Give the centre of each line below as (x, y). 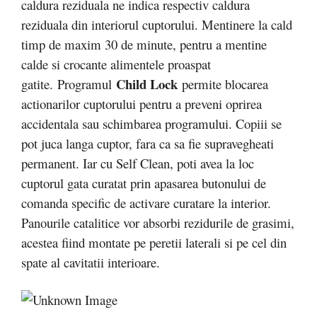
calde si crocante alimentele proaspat (116, 64)
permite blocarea (225, 83)
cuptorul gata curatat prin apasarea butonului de (144, 183)
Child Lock (149, 83)
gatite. (37, 83)
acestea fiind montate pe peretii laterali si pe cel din (154, 242)
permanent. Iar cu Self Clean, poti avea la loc (138, 163)
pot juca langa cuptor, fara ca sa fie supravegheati (148, 143)
